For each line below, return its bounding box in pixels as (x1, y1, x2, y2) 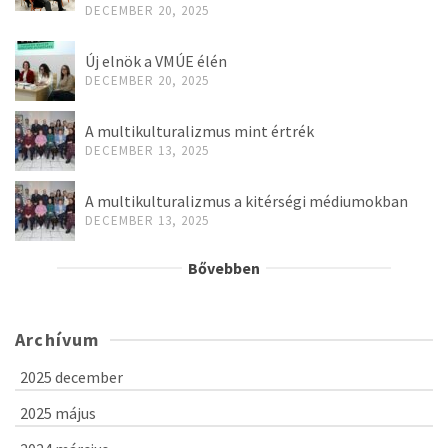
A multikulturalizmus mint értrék (85, 121, 314, 142)
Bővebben (188, 258, 260, 279)
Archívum (15, 328, 100, 352)
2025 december (20, 367, 123, 388)
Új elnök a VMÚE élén (85, 51, 227, 72)
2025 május (20, 403, 96, 424)
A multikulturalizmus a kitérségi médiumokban (85, 191, 408, 212)
